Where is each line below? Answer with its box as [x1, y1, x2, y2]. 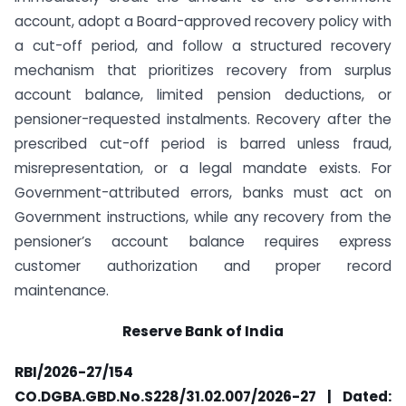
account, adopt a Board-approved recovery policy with [14, 12, 391, 31]
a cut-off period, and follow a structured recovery [14, 36, 391, 55]
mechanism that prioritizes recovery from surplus [14, 61, 391, 80]
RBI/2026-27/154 [14, 362, 133, 382]
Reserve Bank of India [122, 321, 284, 341]
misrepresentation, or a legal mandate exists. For [14, 159, 391, 178]
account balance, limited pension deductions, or [14, 85, 391, 104]
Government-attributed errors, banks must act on [14, 183, 391, 202]
